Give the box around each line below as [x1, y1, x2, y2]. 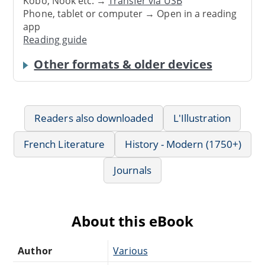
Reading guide [23, 33, 87, 46]
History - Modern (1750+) [124, 137, 241, 151]
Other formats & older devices [34, 56, 212, 72]
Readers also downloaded [34, 111, 154, 125]
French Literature [24, 137, 105, 151]
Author [18, 244, 52, 257]
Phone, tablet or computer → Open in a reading [23, 7, 237, 20]
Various [113, 244, 148, 257]
